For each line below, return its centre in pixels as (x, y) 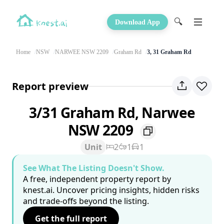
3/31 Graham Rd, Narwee (112, 112)
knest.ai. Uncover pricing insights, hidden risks (111, 190)
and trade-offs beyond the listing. (86, 201)
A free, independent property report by (97, 179)
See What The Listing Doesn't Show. (94, 168)
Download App (137, 22)
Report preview (50, 86)
